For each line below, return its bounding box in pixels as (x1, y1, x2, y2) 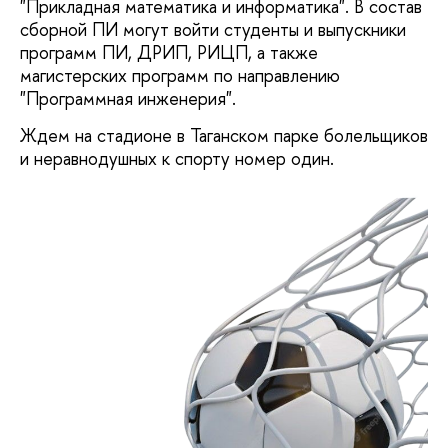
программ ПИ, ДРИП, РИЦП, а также (20, 39, 318, 65)
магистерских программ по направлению (20, 62, 340, 88)
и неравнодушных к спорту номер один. (20, 146, 334, 172)
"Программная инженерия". (20, 85, 246, 111)
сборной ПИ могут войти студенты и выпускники (20, 16, 406, 42)
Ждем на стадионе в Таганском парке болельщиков (20, 123, 428, 149)
